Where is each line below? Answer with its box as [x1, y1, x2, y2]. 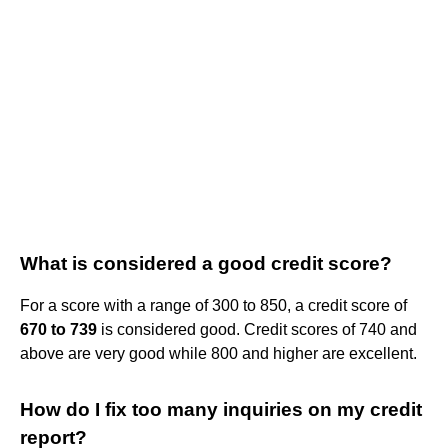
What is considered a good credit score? [20, 252, 392, 274]
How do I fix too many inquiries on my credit [20, 398, 422, 420]
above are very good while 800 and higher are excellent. [20, 344, 417, 362]
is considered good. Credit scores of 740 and [97, 320, 417, 338]
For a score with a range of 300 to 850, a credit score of [20, 296, 407, 314]
